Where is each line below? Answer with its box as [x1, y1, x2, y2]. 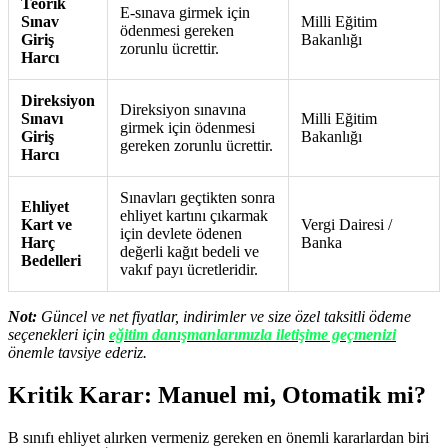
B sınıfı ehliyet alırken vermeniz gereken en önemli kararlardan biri [8, 428, 429, 446]
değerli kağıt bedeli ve [120, 243, 259, 261]
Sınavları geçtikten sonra [120, 189, 275, 207]
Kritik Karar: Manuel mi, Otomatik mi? [8, 382, 426, 409]
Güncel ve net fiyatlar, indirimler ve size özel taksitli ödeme [37, 308, 411, 326]
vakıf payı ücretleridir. [120, 261, 258, 279]
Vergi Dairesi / [301, 216, 392, 234]
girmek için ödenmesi [120, 119, 255, 137]
